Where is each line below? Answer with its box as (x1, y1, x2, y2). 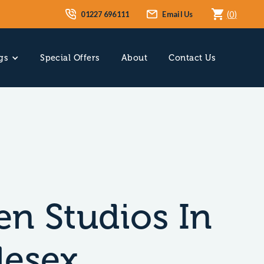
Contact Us (169, 52, 216, 63)
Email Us (162, 9, 193, 19)
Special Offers (40, 52, 100, 63)
